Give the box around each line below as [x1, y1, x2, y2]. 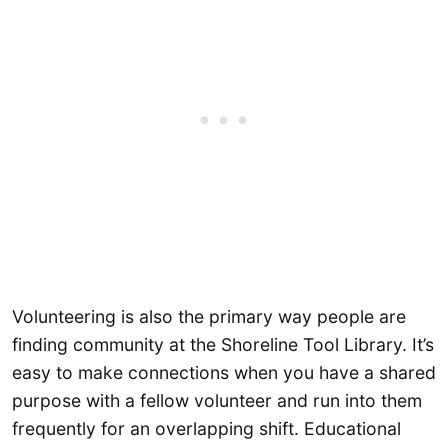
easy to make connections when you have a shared [12, 361, 436, 383]
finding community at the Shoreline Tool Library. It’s [12, 333, 434, 355]
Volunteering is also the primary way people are [12, 305, 406, 327]
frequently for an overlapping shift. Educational [12, 417, 401, 439]
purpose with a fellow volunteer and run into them [12, 389, 422, 411]
